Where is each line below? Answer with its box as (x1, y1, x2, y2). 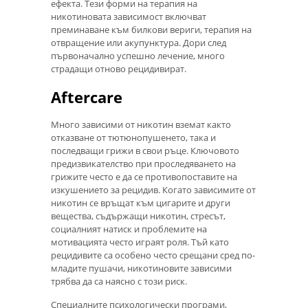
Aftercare (51, 86, 122, 107)
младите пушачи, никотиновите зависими (51, 261, 232, 274)
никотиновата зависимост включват (51, 10, 206, 23)
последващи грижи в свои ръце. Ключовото (51, 144, 239, 157)
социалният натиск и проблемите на (51, 222, 207, 235)
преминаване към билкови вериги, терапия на (51, 23, 252, 36)
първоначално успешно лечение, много (51, 49, 225, 63)
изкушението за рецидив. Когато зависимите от (51, 183, 256, 196)
